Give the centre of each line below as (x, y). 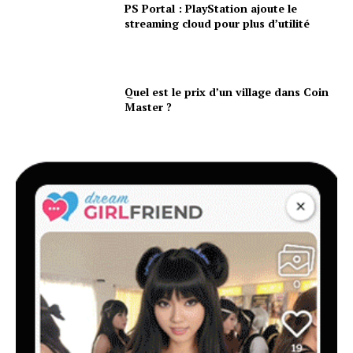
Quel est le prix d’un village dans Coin (227, 91)
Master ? (149, 106)
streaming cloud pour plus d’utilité (217, 23)
